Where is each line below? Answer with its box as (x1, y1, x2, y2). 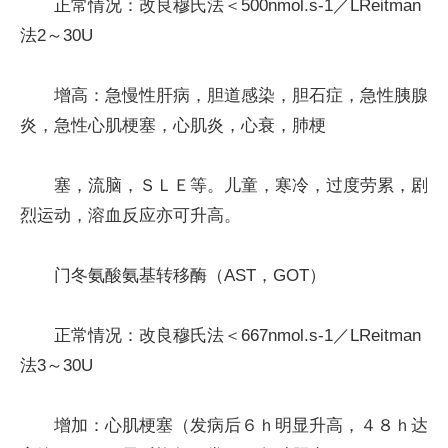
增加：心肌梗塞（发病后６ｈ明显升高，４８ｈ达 (54, 415, 428, 435)
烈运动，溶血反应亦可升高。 (20, 205, 241, 225)
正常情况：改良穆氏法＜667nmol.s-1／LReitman (54, 325, 421, 345)
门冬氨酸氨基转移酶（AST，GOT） (54, 265, 326, 285)
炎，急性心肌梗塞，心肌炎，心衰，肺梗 (20, 115, 326, 135)
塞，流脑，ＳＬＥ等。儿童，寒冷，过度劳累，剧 (54, 175, 428, 195)
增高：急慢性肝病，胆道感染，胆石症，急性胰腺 (54, 85, 428, 105)
